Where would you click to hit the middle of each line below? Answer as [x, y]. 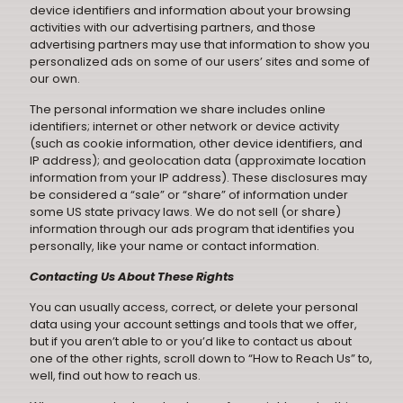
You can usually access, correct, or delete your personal [194, 307]
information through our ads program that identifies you [192, 229]
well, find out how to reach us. [115, 376]
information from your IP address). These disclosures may [198, 178]
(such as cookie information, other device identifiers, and [196, 143]
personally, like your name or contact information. [175, 246]
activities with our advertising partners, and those [173, 27]
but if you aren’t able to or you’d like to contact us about [191, 341]
